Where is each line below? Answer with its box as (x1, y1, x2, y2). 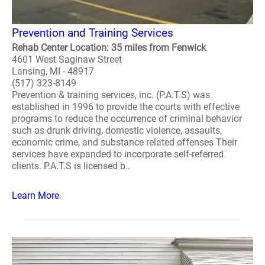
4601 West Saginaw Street (12, 54, 122, 65)
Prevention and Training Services (12, 26, 173, 40)
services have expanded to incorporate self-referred (12, 148, 224, 160)
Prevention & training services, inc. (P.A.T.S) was (12, 89, 210, 101)
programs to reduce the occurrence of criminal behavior (12, 113, 242, 124)
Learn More (12, 190, 59, 201)
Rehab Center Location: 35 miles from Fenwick (12, 42, 206, 53)
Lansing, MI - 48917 (12, 66, 94, 77)
